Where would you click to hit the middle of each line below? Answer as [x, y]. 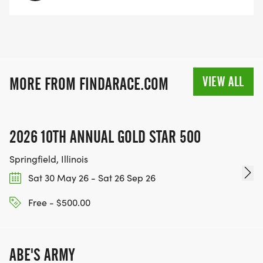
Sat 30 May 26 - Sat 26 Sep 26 [91, 177]
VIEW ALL [223, 81]
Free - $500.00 [58, 202]
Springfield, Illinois [49, 159]
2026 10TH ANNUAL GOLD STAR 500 [105, 136]
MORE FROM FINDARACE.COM [89, 84]
